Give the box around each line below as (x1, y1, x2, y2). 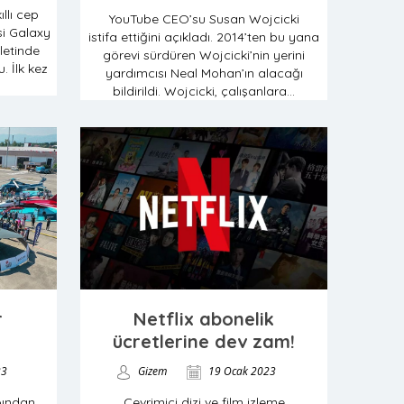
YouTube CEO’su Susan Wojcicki (108, 11, 299, 27)
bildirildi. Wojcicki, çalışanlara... (113, 83, 295, 99)
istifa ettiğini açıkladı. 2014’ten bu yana (88, 29, 319, 45)
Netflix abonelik (133, 308, 274, 330)
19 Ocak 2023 (205, 363, 276, 379)
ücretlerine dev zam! (113, 330, 295, 353)
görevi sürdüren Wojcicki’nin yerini (103, 47, 305, 63)
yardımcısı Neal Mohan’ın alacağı (105, 65, 303, 81)
